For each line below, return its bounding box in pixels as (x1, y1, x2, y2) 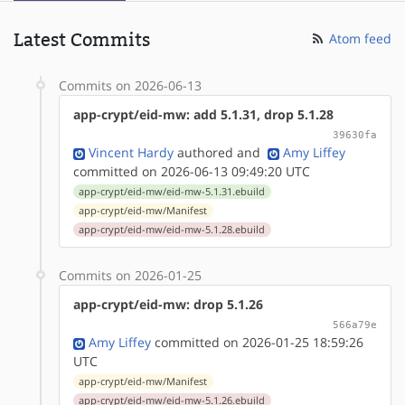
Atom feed (325, 29, 391, 47)
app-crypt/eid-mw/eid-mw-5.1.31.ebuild (79, 184, 266, 198)
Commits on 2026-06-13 (59, 76, 202, 94)
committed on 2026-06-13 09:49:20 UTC (73, 162, 310, 180)
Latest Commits (14, 28, 150, 51)
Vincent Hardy (89, 143, 174, 161)
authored (174, 143, 233, 161)
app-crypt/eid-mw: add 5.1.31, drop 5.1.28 (73, 105, 334, 123)
